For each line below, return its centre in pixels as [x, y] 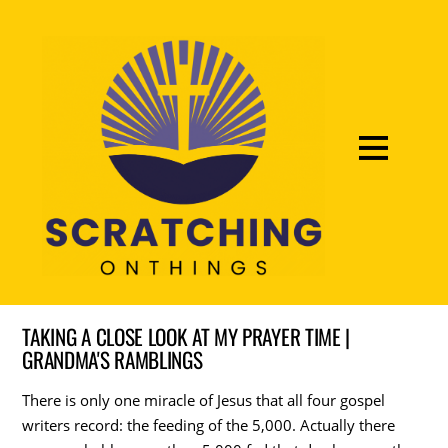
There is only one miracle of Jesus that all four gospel [204, 399]
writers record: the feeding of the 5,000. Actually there [209, 424]
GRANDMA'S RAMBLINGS [112, 359]
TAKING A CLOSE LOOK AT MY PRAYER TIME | [186, 336]
